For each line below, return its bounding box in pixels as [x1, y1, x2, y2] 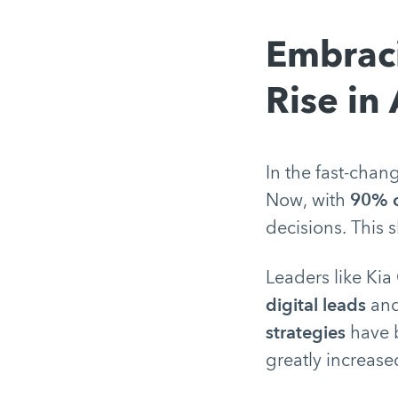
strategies [265, 322, 346, 344]
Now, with [265, 189, 350, 211]
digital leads [265, 294, 366, 316]
